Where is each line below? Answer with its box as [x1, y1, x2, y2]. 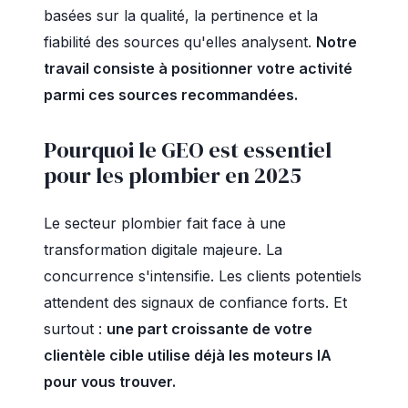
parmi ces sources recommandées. [44, 86, 298, 104]
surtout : [44, 320, 107, 338]
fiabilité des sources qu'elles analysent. [44, 33, 316, 51]
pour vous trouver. [44, 372, 176, 391]
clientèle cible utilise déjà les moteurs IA [44, 346, 331, 364]
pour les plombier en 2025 [44, 160, 301, 190]
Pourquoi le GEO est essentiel [44, 135, 331, 165]
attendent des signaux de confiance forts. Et [44, 293, 347, 311]
